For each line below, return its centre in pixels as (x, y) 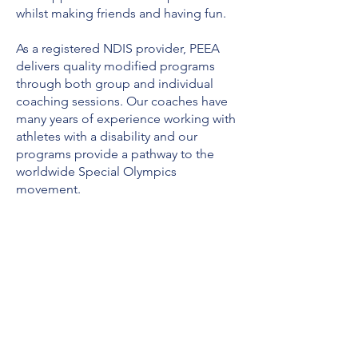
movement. (48, 189)
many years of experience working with (126, 119)
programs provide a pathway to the (115, 154)
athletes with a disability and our (107, 136)
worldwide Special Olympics (96, 171)
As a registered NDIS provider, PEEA (118, 48)
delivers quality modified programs (115, 66)
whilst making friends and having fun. (121, 13)
